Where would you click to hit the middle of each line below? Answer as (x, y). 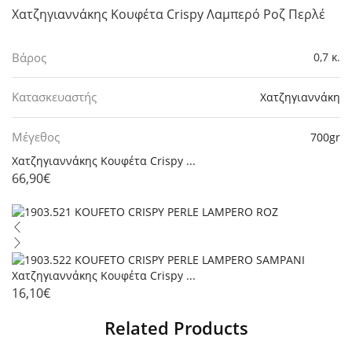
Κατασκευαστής (54, 97)
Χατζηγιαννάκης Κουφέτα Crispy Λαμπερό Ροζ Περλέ (169, 14)
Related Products (176, 328)
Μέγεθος (36, 137)
